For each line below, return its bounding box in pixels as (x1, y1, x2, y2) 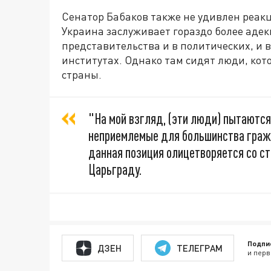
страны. (62, 68, 102, 82)
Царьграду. (88, 161, 142, 178)
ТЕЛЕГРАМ (176, 242, 223, 253)
